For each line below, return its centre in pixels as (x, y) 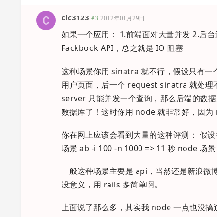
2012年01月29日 (123, 18)
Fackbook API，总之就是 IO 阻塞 (123, 48)
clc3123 (75, 18)
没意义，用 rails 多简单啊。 (112, 184)
